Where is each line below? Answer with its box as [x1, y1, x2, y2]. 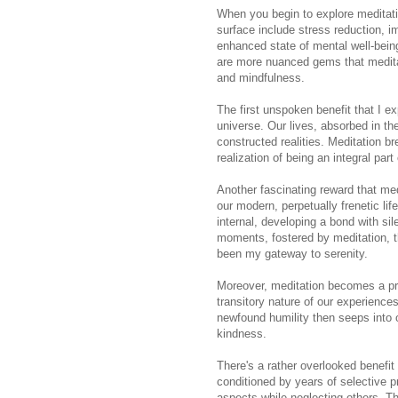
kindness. [217, 326, 267, 340]
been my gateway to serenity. [217, 246, 368, 260]
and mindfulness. [217, 70, 305, 84]
